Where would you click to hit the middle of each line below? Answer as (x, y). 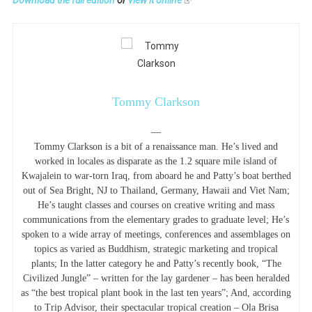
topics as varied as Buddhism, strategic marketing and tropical (156, 249)
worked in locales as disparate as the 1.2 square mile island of (156, 161)
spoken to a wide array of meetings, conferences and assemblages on (156, 234)
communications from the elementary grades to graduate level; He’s (156, 219)
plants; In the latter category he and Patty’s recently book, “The (156, 263)
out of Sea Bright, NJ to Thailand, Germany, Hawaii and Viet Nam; (156, 190)
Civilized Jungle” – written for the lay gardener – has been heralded (156, 278)
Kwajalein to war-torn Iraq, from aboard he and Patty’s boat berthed (156, 175)
